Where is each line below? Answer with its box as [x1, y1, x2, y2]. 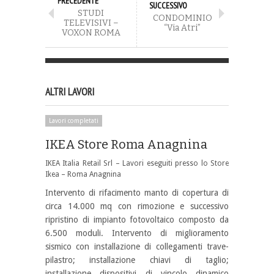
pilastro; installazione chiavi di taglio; [45, 254, 229, 265]
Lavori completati [49, 117, 98, 124]
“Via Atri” [164, 22, 201, 33]
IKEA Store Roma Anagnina [45, 136, 207, 152]
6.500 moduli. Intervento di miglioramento [45, 228, 229, 238]
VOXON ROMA [61, 27, 120, 38]
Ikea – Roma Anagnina [45, 169, 121, 179]
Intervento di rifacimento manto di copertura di [45, 187, 229, 198]
